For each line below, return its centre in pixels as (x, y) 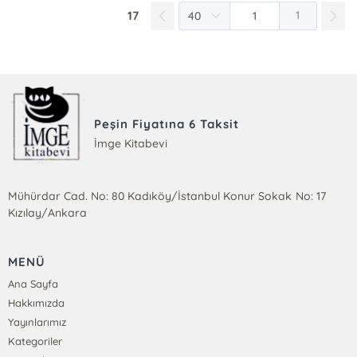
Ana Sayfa (33, 284)
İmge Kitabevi (131, 143)
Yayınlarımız (37, 322)
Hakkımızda (37, 303)
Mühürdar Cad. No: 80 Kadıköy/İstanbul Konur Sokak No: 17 (167, 196)
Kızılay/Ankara (48, 213)
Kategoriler (35, 341)
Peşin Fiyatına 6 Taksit (167, 124)
